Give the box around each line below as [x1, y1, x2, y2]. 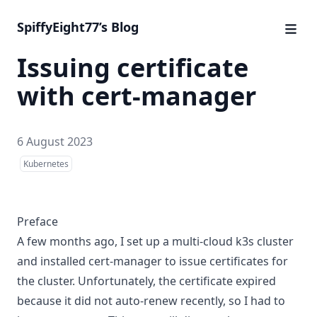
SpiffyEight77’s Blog [17, 18, 139, 35]
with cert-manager [17, 79, 256, 113]
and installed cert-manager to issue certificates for [17, 253, 288, 269]
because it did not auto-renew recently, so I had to [17, 293, 285, 309]
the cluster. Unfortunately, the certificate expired [17, 273, 276, 289]
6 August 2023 [17, 134, 93, 149]
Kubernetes [23, 158, 69, 170]
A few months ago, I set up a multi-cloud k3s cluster [17, 234, 294, 249]
